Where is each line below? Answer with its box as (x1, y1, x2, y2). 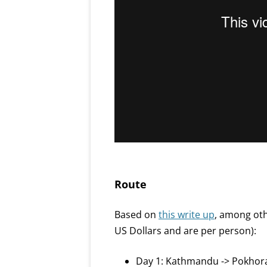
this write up (159, 208, 215, 221)
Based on (114, 208, 159, 221)
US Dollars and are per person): (114, 224, 256, 237)
